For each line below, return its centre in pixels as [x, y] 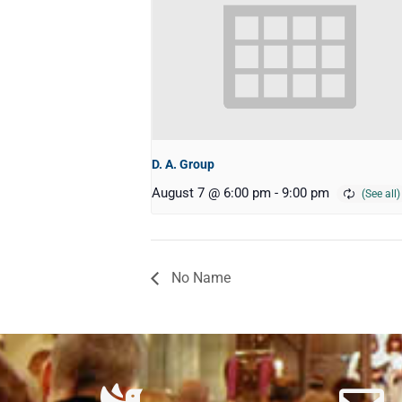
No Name [199, 278]
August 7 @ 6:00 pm [211, 193]
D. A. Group [183, 165]
